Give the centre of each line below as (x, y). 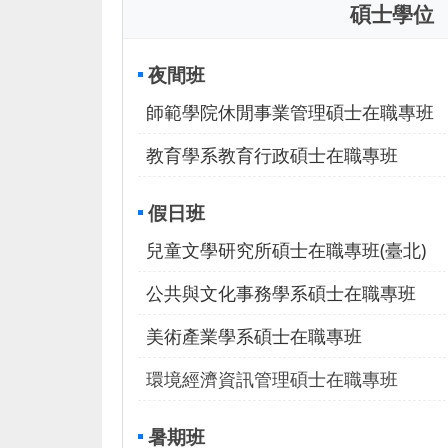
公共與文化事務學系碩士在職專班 (281, 293)
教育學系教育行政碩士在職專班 (272, 155)
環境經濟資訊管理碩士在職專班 (272, 379)
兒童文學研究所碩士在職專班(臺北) (286, 250)
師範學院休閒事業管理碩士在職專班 (290, 112)
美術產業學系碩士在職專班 (254, 336)
